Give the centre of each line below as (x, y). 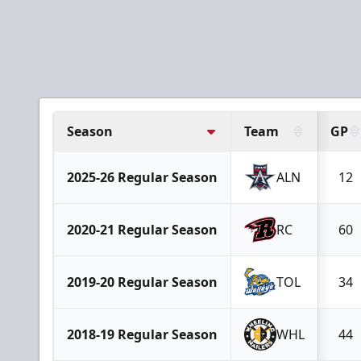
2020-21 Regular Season (142, 229)
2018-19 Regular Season (142, 334)
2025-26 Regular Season (142, 177)
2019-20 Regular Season (142, 282)
